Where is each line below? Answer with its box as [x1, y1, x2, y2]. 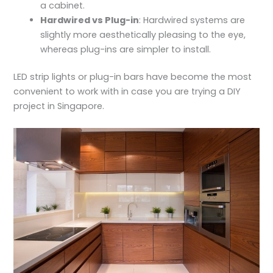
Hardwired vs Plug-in [40, 13, 140, 26]
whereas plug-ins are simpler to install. [40, 43, 211, 55]
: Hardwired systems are [139, 13, 246, 26]
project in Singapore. [13, 100, 105, 113]
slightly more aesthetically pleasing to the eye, [40, 28, 246, 41]
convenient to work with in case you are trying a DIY [13, 85, 241, 98]
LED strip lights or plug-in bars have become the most [13, 71, 252, 83]
